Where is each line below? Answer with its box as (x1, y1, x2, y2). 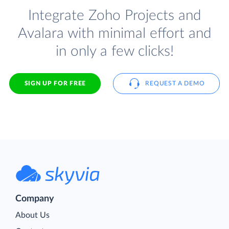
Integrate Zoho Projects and (28, 8, 201, 24)
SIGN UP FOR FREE (24, 80, 86, 86)
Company (15, 194, 54, 203)
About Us (15, 211, 50, 219)
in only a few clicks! (55, 44, 174, 59)
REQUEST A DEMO (145, 80, 205, 86)
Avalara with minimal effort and (18, 26, 211, 41)
